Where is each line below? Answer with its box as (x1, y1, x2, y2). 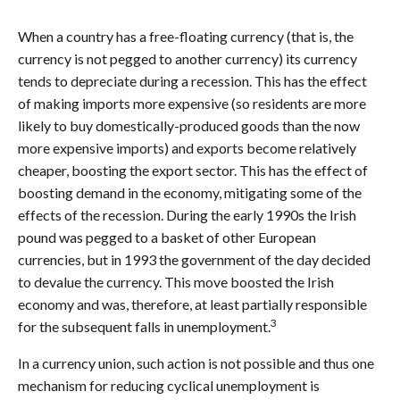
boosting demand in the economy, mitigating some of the (18, 184, 362, 202)
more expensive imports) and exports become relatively (18, 139, 356, 157)
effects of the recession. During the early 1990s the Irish (18, 206, 356, 224)
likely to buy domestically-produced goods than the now (18, 117, 360, 135)
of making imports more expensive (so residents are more (18, 95, 366, 112)
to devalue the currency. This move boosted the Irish (18, 273, 334, 291)
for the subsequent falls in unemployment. (18, 318, 271, 336)
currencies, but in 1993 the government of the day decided (18, 251, 371, 269)
